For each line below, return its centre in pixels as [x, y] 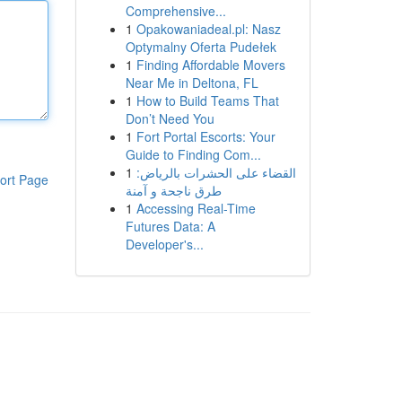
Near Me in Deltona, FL [192, 83]
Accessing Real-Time [196, 208]
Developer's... [164, 244]
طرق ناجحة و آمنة [173, 190]
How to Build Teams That [207, 100]
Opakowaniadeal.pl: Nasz [208, 29]
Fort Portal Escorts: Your [205, 136]
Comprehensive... [175, 11]
